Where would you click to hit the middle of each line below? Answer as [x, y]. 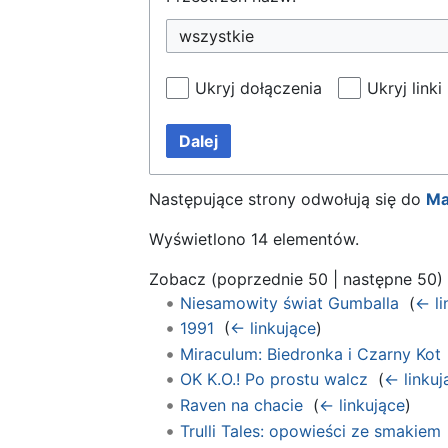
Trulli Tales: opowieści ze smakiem [310, 430]
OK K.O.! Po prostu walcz [273, 379]
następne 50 [390, 278]
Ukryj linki [404, 87]
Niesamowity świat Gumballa [289, 302]
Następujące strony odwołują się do [287, 198]
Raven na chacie [241, 404]
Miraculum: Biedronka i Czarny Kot [310, 353]
